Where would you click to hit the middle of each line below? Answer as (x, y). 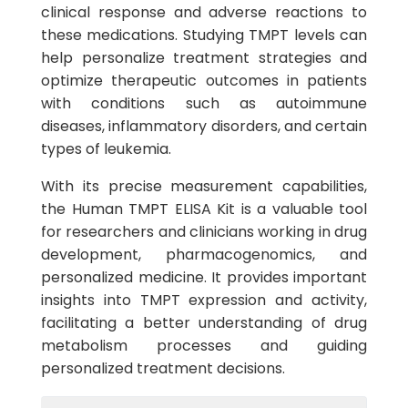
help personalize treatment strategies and (204, 58)
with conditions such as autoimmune (204, 103)
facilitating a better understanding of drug (204, 323)
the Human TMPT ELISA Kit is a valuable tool (204, 209)
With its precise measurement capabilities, (204, 186)
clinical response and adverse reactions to (204, 12)
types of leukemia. (106, 149)
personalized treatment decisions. (163, 368)
